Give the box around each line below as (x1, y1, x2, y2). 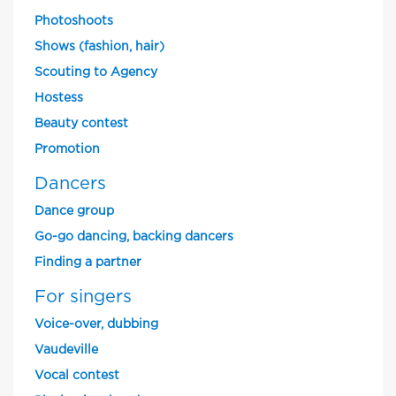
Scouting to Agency (34, 67, 157, 78)
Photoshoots (34, 16, 113, 27)
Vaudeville (34, 345, 98, 355)
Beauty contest (34, 118, 128, 129)
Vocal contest (34, 370, 119, 381)
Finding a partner (34, 257, 141, 268)
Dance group (34, 206, 114, 217)
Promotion (34, 144, 100, 155)
